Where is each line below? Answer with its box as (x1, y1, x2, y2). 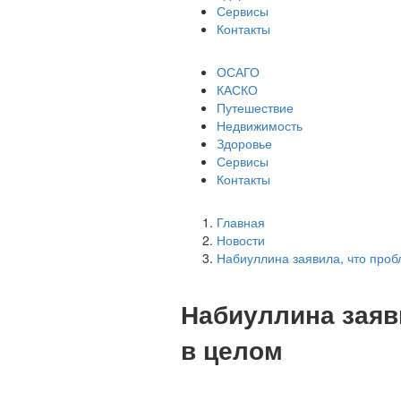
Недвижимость (217, 116, 303, 134)
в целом (181, 330, 283, 368)
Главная (217, 213, 265, 231)
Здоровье (217, 134, 272, 152)
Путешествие (217, 98, 294, 116)
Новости (217, 231, 265, 249)
